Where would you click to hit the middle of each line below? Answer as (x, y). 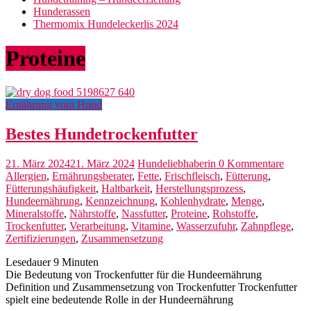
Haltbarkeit (126, 189)
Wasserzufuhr (206, 226)
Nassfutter (143, 214)
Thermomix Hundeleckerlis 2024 (106, 24)
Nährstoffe (93, 214)
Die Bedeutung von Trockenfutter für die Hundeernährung (134, 275)
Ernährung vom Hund (54, 105)
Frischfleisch (192, 176)
